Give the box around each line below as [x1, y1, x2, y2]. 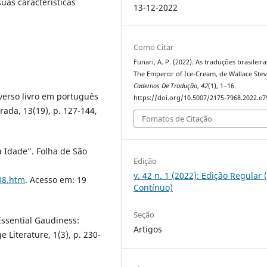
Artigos [133, 223, 163, 235]
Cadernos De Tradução [133, 81, 198, 90]
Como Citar [133, 41, 174, 52]
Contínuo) [133, 182, 173, 194]
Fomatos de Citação [142, 113, 213, 125]
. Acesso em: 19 [25, 173, 86, 185]
